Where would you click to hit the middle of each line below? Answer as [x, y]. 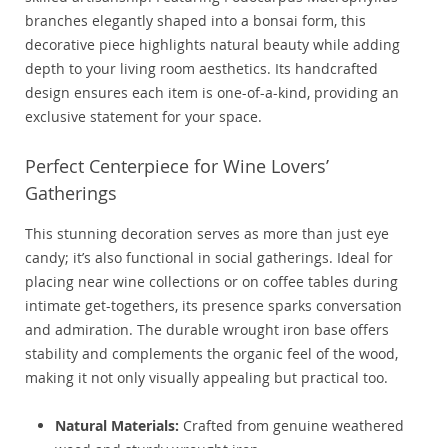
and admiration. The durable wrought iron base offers [207, 330]
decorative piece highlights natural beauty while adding [212, 45]
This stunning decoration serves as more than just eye [207, 234]
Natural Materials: [117, 426]
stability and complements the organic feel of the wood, [211, 354]
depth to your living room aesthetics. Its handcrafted [201, 69]
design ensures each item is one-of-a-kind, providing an [212, 93]
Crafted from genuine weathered [291, 426]
